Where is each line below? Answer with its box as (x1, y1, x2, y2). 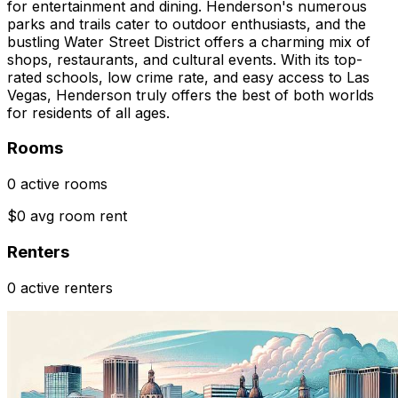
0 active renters (7, 278, 113, 297)
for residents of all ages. (7, 103, 170, 122)
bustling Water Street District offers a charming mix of (7, 32, 370, 51)
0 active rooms (7, 175, 107, 194)
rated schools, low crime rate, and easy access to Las (7, 68, 370, 86)
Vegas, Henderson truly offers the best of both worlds (7, 85, 374, 104)
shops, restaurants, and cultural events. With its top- (7, 50, 362, 68)
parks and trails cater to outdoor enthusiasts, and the (7, 14, 366, 33)
